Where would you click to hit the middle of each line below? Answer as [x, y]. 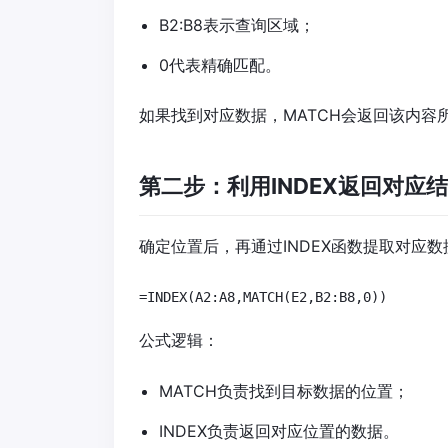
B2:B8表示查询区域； [237, 24]
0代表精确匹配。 [220, 64]
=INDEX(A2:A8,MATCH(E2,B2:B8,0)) [263, 296]
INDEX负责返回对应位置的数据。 [279, 430]
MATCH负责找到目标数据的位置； [284, 390]
